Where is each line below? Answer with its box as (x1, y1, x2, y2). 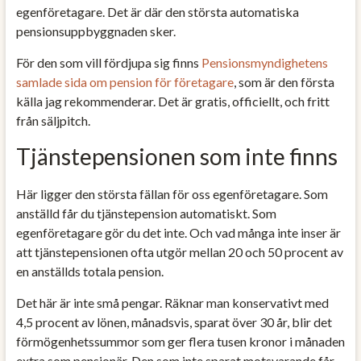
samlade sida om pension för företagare (15, 73, 234, 89)
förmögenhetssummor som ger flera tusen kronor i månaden (15, 333, 345, 349)
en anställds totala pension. (15, 263, 164, 279)
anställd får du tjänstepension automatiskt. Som (15, 205, 276, 221)
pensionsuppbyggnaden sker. (15, 23, 176, 39)
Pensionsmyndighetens (201, 54, 328, 70)
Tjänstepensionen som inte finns (15, 142, 338, 170)
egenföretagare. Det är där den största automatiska (15, 3, 299, 19)
